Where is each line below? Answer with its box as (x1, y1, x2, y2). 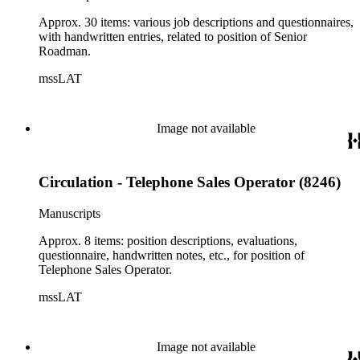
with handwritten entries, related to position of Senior (39, 30, 307, 44)
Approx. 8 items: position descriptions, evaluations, (39, 233, 297, 247)
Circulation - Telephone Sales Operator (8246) (39, 173, 341, 190)
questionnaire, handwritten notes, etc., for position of (39, 247, 305, 262)
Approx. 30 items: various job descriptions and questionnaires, (39, 15, 354, 30)
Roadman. (39, 44, 91, 59)
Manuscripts (39, 206, 100, 220)
